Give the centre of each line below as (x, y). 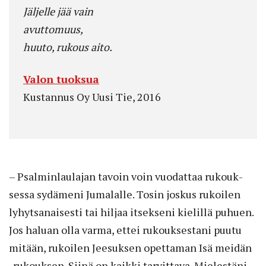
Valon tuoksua (61, 79)
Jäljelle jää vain (58, 11)
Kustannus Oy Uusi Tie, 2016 (92, 96)
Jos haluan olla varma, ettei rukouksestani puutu (125, 229)
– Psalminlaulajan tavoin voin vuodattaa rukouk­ (126, 176)
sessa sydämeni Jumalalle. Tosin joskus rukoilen (125, 194)
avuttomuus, (53, 29)
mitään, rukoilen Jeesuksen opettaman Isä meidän (130, 247)
